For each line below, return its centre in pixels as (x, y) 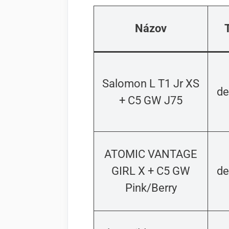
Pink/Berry (151, 188)
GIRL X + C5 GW (151, 171)
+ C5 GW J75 (151, 101)
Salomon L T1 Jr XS (151, 84)
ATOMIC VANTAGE (151, 154)
